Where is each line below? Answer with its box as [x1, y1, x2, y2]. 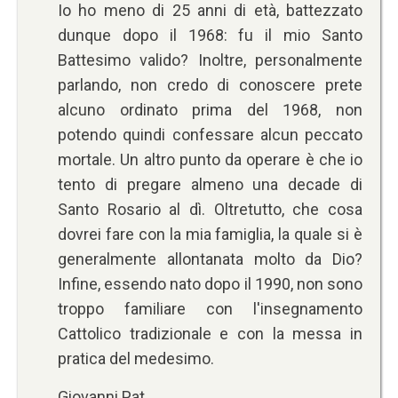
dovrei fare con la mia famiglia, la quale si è [58, 224, 362, 243]
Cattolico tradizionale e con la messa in [58, 323, 362, 343]
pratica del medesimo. [58, 348, 214, 368]
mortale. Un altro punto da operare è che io [58, 149, 362, 169]
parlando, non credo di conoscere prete [58, 75, 362, 94]
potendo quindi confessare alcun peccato [58, 124, 362, 144]
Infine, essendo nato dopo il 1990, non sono [58, 274, 362, 293]
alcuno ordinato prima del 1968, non [58, 99, 362, 119]
